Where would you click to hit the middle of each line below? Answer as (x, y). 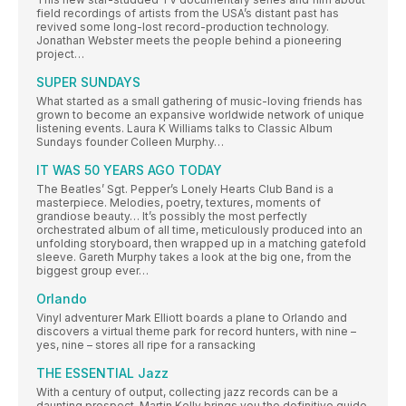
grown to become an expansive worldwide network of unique (200, 115)
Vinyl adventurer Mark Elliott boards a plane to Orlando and (192, 318)
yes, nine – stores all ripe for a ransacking (146, 345)
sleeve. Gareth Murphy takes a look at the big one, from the (194, 257)
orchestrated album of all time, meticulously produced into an (199, 230)
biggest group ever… (92, 271)
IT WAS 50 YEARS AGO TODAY (129, 170)
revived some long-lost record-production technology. (183, 27)
